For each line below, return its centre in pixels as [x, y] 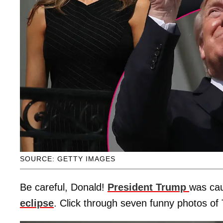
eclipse [37, 203]
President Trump [147, 187]
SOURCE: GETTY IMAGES [68, 159]
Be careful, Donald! [64, 187]
